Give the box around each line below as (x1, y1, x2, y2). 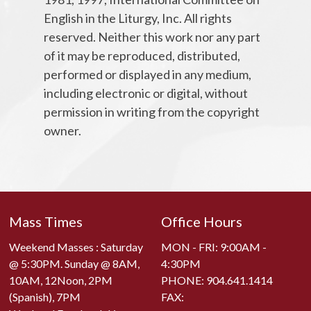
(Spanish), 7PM (9, 290, 81, 304)
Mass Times (9, 213, 83, 230)
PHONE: (161, 274, 207, 287)
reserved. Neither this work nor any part (43, 29, 260, 45)
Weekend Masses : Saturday (9, 240, 144, 254)
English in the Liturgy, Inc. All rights (43, 10, 232, 26)
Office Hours (161, 213, 243, 230)
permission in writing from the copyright (43, 104, 260, 120)
